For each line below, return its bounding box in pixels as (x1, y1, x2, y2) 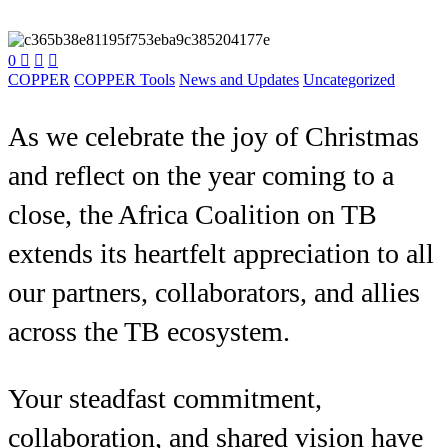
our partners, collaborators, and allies (8, 277, 420, 309)
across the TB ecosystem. (8, 316, 290, 348)
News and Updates (179, 71, 299, 89)
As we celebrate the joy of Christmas (8, 121, 419, 153)
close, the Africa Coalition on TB (8, 199, 377, 231)
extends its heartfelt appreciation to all (8, 238, 434, 270)
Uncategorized (303, 71, 395, 89)
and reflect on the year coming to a (8, 160, 394, 192)
